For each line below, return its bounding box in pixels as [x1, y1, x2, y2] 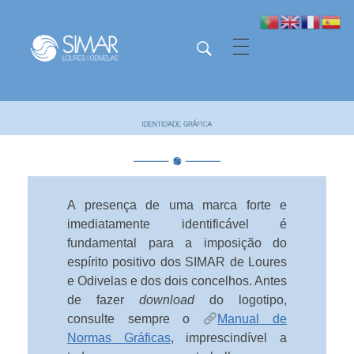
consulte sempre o [67, 312, 204, 326]
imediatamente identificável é [67, 217, 287, 232]
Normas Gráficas [67, 331, 171, 345]
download [139, 293, 194, 307]
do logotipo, [194, 293, 287, 307]
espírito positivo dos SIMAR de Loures [67, 255, 287, 269]
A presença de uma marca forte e [67, 198, 287, 213]
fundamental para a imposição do [67, 236, 287, 250]
